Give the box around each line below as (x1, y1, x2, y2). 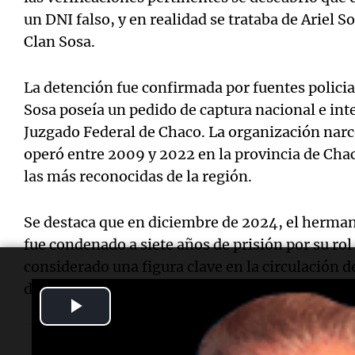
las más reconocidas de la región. (24, 166, 252, 185)
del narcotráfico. (24, 279, 138, 298)
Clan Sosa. (24, 32, 95, 51)
